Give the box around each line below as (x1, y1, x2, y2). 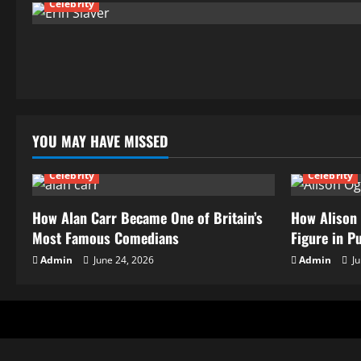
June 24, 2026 (91, 253, 154, 267)
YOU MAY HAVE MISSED (32, 131, 168, 151)
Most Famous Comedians (32, 227, 179, 248)
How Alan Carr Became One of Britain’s (32, 207, 263, 228)
